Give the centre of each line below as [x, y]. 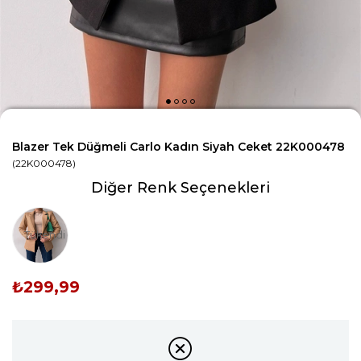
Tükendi [44, 235]
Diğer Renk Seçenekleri [180, 187]
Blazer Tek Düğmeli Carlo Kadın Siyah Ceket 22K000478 [178, 146]
